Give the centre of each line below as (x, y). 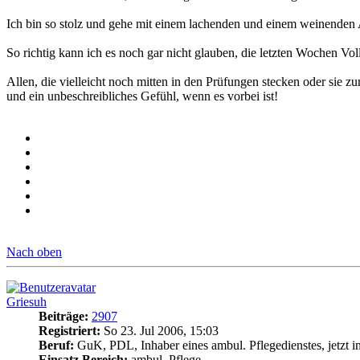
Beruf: (56, 346)
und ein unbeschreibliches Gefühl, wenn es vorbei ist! (142, 96)
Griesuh (27, 302)
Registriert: (70, 331)
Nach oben (34, 252)
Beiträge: (63, 317)
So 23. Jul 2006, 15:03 (160, 331)
